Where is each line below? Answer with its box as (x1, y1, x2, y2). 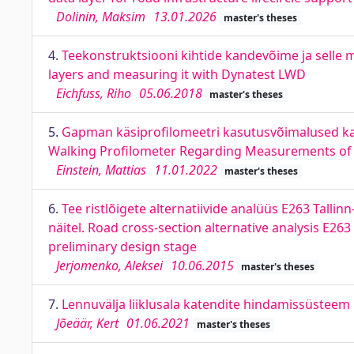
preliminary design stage (48, 238, 197, 255)
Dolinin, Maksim (56, 8, 145, 25)
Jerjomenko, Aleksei (56, 257, 163, 274)
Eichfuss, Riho (56, 85, 131, 102)
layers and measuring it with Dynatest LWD (48, 66, 306, 83)
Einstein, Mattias (56, 161, 146, 179)
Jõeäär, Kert (56, 314, 119, 332)
